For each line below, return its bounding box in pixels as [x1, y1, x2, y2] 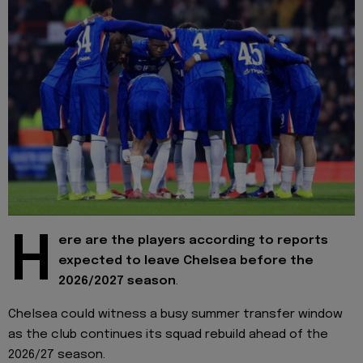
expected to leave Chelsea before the [58, 254, 314, 268]
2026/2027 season [58, 275, 176, 288]
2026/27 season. [8, 348, 105, 361]
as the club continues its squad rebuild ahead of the [8, 327, 328, 341]
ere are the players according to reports [58, 234, 328, 248]
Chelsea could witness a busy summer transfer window [8, 307, 343, 321]
